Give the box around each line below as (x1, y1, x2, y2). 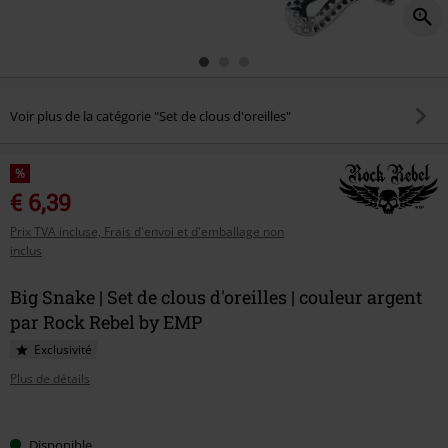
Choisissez (9, 419, 88, 440)
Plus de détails (10, 370, 90, 387)
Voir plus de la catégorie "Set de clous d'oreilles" (10, 106, 291, 125)
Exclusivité (34, 341, 92, 358)
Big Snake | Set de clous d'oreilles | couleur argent (10, 285, 422, 309)
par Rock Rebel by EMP (10, 310, 202, 334)
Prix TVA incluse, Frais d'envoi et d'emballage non (10, 223, 284, 240)
